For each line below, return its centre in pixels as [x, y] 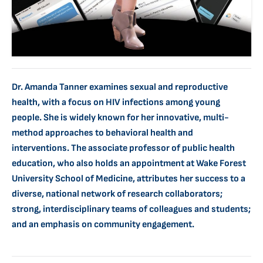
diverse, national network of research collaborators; [117, 194]
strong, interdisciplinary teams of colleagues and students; [131, 210]
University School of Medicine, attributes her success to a [129, 179]
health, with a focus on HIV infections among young [116, 103]
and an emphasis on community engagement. [103, 225]
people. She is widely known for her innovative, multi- [120, 118]
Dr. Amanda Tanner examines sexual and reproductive [120, 87]
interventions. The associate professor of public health [123, 149]
